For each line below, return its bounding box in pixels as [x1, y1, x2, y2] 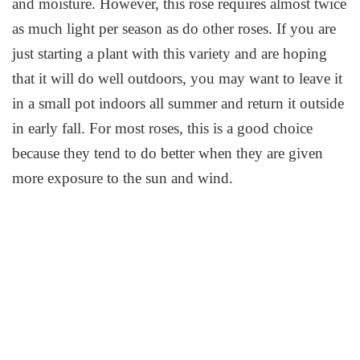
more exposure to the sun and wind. [12, 170, 234, 187]
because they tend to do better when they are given [12, 145, 324, 162]
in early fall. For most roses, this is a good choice [12, 120, 313, 137]
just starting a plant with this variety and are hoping [12, 45, 328, 63]
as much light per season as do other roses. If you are [12, 20, 337, 38]
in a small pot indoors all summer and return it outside [12, 95, 345, 112]
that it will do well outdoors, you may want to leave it [12, 70, 343, 88]
